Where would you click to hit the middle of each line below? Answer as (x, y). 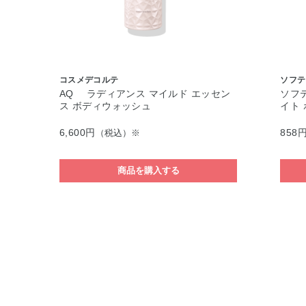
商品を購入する (148, 170)
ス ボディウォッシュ (106, 106)
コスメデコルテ (89, 80)
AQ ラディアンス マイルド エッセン (145, 94)
